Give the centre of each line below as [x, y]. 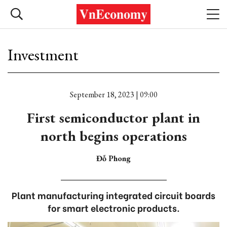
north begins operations [113, 136]
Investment [43, 55]
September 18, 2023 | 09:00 [113, 94]
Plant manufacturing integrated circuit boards [113, 195]
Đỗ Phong [113, 158]
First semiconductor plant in [113, 118]
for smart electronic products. [113, 207]
